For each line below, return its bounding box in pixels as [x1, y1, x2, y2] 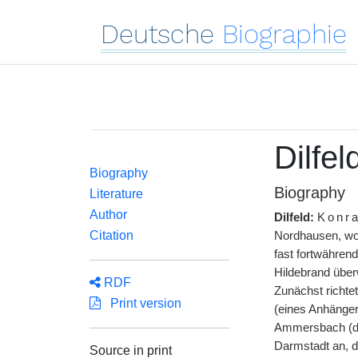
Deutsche [101, 18, 214, 50]
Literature [89, 187, 143, 201]
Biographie [222, 18, 347, 50]
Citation [89, 229, 133, 242]
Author [89, 208, 127, 221]
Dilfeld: [273, 211, 314, 224]
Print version [101, 296, 181, 310]
